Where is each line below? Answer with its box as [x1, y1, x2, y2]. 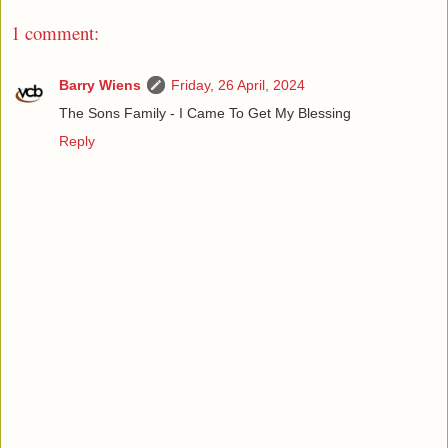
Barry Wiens [59, 77, 141, 94]
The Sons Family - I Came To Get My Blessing [59, 105, 351, 122]
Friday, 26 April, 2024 [171, 77, 305, 94]
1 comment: [11, 19, 99, 45]
